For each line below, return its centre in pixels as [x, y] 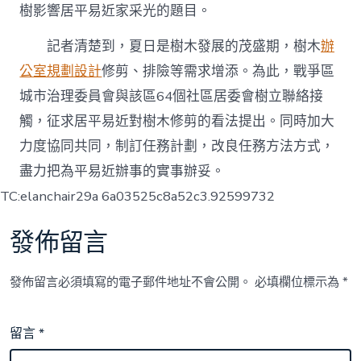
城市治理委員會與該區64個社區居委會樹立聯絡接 [172, 97]
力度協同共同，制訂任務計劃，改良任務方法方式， [177, 147]
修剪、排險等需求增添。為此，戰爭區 [218, 72]
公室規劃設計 [61, 72]
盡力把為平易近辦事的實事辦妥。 [122, 172]
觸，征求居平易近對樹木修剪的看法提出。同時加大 [177, 122]
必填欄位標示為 [299, 282]
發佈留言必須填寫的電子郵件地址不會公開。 [131, 282]
